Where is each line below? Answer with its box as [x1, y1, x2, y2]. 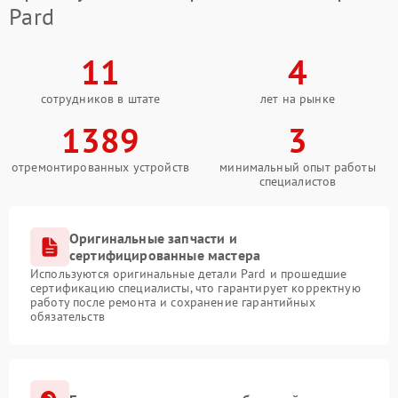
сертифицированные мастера [69, 246, 261, 265]
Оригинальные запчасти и [69, 229, 237, 248]
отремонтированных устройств [11, 159, 190, 176]
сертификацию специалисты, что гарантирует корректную [30, 280, 361, 297]
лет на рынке [260, 91, 335, 107]
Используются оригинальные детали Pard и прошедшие [30, 266, 347, 283]
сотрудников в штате [40, 91, 161, 107]
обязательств [30, 308, 105, 325]
